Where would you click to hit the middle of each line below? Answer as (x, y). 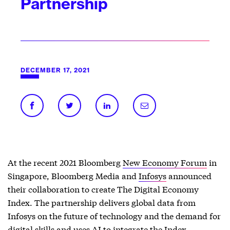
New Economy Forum (165, 162)
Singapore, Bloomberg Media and (73, 175)
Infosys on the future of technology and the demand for (114, 215)
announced (189, 175)
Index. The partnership (53, 202)
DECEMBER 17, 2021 (55, 70)
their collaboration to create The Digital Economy (103, 189)
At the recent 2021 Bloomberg (65, 162)
